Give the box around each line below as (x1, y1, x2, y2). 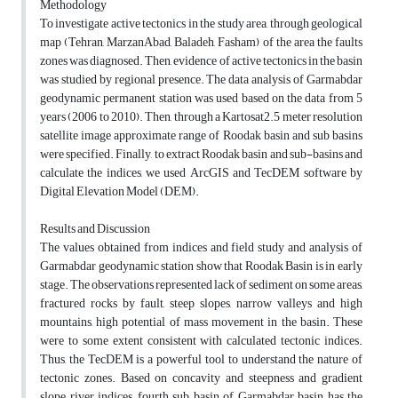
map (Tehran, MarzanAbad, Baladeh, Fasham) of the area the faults (40, 30, 362, 55)
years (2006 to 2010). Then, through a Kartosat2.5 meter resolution (40, 105, 362, 130)
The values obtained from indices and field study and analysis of (40, 235, 362, 260)
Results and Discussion (40, 217, 150, 242)
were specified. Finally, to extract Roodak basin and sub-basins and (40, 142, 362, 167)
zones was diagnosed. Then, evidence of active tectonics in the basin (40, 49, 362, 74)
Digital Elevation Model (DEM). (40, 179, 199, 204)
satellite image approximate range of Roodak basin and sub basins (40, 123, 362, 148)
